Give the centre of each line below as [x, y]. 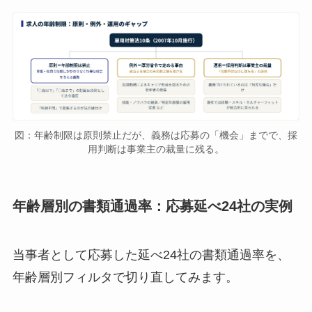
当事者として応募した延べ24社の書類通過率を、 [151, 255]
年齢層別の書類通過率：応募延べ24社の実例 [152, 206]
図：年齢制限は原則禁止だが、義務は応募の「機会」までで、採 [156, 135]
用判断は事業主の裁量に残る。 [156, 149]
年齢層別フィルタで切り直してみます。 [125, 277]
